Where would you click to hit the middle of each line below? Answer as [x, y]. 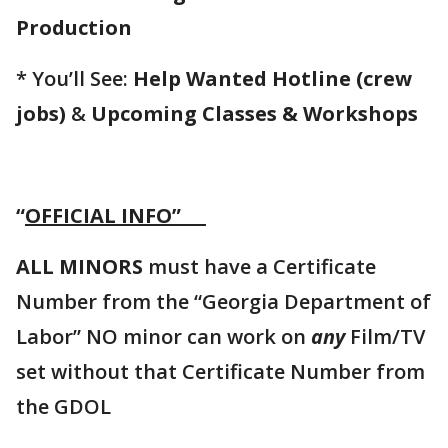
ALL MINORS [79, 267]
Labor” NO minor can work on [163, 337]
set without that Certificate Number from [220, 372]
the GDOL [63, 407]
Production [74, 28]
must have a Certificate [259, 267]
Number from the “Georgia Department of [223, 302]
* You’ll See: [74, 79]
